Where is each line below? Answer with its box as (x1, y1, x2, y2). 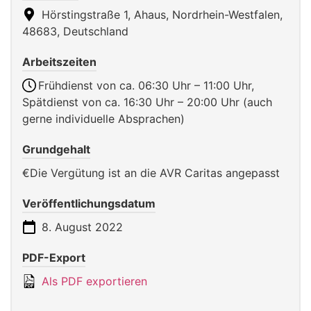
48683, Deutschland (22, 24, 128, 38)
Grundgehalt (22, 142, 90, 156)
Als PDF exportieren (38, 274, 147, 288)
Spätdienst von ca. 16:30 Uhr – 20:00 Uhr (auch (22, 95, 272, 109)
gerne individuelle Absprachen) (22, 112, 185, 126)
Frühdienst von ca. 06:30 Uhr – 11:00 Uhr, (38, 78, 254, 92)
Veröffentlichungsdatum (22, 196, 155, 210)
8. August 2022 (38, 220, 123, 234)
